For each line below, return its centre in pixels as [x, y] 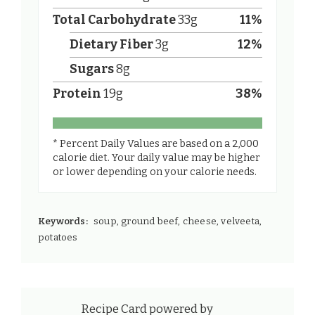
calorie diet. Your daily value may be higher [156, 158]
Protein [77, 94]
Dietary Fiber [111, 45]
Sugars [92, 70]
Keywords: [63, 221]
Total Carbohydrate [114, 20]
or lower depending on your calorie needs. [155, 172]
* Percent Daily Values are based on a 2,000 [156, 144]
